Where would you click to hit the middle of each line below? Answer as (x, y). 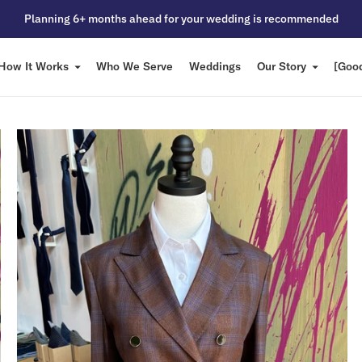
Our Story (282, 67)
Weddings (215, 67)
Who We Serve (135, 67)
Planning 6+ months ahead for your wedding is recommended (181, 19)
